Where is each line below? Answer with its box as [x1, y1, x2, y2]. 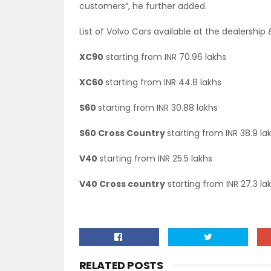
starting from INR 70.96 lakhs [103, 51, 226, 63]
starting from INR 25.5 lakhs [99, 152, 212, 165]
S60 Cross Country [79, 127, 167, 139]
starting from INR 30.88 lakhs [97, 102, 218, 114]
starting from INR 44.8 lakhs [105, 76, 221, 88]
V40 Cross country [79, 178, 165, 190]
